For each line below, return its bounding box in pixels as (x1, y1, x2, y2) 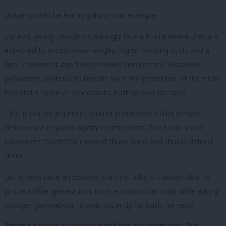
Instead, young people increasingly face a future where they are (5, 31, 218, 41)
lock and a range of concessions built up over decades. (5, 87, 188, 97)
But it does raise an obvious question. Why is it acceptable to (5, 172, 209, 182)
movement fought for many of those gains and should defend (5, 137, 212, 147)
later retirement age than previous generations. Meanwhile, (5, 59, 204, 69)
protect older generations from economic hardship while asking (5, 186, 218, 196)
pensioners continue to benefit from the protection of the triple (5, 73, 219, 83)
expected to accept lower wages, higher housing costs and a (5, 45, 209, 55)
